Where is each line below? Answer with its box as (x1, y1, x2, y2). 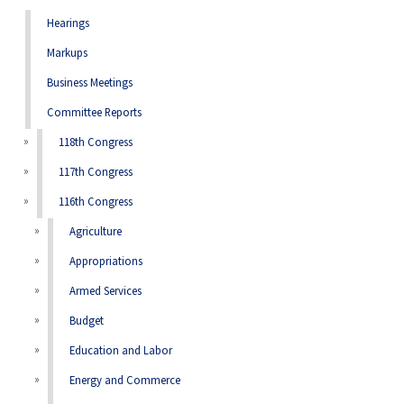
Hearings (46, 16, 89, 32)
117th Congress (58, 165, 133, 180)
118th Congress (58, 135, 133, 151)
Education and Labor (69, 344, 173, 359)
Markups (46, 46, 87, 61)
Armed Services (69, 284, 142, 299)
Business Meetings (46, 76, 133, 91)
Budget (69, 314, 105, 329)
